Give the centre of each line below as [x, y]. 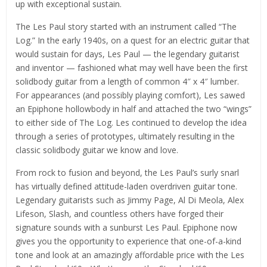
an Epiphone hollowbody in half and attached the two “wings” [133, 108]
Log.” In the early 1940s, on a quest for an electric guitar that [133, 40]
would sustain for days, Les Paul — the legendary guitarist [128, 54]
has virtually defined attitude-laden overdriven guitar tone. [126, 186]
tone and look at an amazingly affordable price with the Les [130, 254]
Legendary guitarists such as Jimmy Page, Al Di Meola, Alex [130, 200]
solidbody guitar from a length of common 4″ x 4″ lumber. [127, 81]
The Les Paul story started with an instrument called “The [126, 26]
